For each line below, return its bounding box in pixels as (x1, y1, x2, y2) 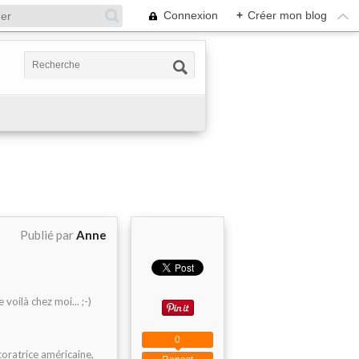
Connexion (163, 9, 218, 22)
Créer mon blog (248, 9, 327, 22)
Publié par (20, 228, 76, 242)
